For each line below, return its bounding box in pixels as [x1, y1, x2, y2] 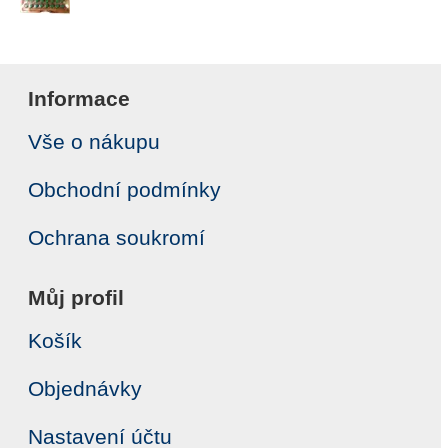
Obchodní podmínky [28, 178, 221, 201]
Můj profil [28, 286, 124, 309]
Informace [28, 87, 130, 110]
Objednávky [28, 377, 142, 400]
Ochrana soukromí [28, 226, 205, 249]
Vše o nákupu [28, 130, 160, 153]
